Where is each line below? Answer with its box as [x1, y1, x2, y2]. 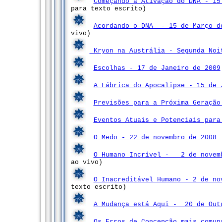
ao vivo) [70, 159, 103, 166]
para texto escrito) [70, 5, 146, 12]
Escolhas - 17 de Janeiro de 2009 [93, 64, 221, 72]
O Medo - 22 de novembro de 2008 [93, 134, 217, 141]
